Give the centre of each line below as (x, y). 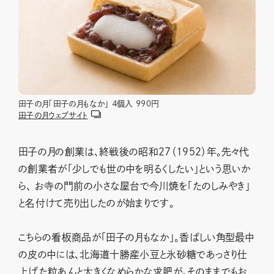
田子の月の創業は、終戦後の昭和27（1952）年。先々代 (134, 151)
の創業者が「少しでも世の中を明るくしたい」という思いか (135, 168)
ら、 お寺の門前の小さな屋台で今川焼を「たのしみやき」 (135, 186)
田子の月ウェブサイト (53, 115)
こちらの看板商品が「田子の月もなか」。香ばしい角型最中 (136, 237)
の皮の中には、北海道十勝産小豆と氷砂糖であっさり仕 (133, 254)
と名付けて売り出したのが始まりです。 (97, 203)
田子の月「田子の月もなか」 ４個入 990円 (89, 103)
